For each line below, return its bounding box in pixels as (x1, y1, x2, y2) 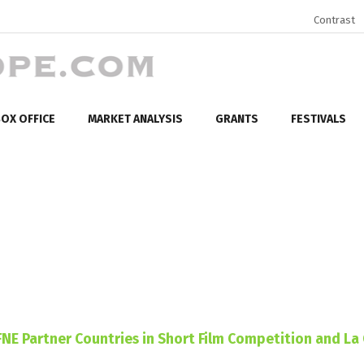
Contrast (314, 14, 355, 26)
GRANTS (215, 111, 258, 126)
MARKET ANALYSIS (88, 111, 183, 126)
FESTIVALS (291, 111, 346, 126)
